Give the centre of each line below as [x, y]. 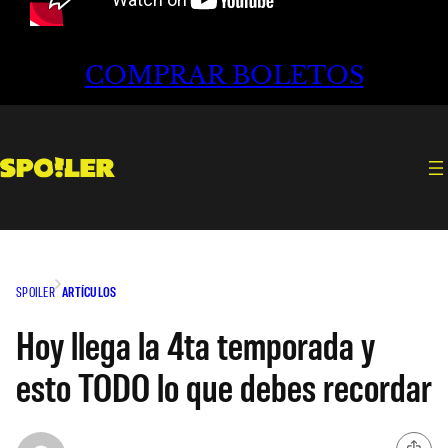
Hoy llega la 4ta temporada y [195, 343]
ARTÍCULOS [89, 291]
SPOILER [35, 291]
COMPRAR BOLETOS [224, 76]
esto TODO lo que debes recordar [224, 385]
